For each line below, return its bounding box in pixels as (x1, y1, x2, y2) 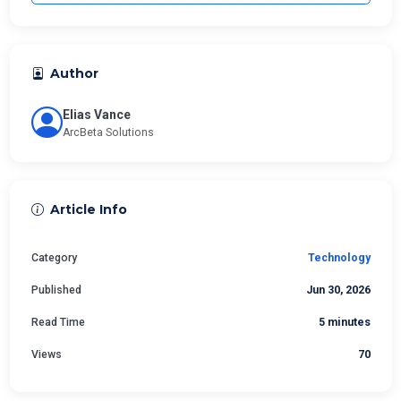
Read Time (30, 316, 85, 329)
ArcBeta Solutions (62, 126, 154, 140)
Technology (307, 252, 371, 265)
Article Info (49, 201, 127, 218)
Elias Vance (62, 107, 131, 123)
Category (30, 252, 77, 265)
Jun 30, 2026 (305, 284, 371, 297)
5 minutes (318, 316, 371, 329)
